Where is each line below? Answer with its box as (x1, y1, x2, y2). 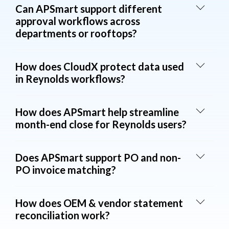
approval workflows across (15, 14, 140, 27)
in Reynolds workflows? (15, 72, 125, 85)
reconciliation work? (15, 209, 110, 221)
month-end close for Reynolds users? (15, 118, 187, 130)
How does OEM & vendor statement (15, 196, 183, 209)
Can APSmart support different (15, 2, 162, 15)
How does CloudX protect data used (15, 60, 184, 73)
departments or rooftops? (15, 27, 137, 39)
